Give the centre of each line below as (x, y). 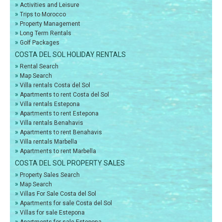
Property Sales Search (50, 175)
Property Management (50, 24)
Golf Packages (40, 43)
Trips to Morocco (43, 15)
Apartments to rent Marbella (58, 151)
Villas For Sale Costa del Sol (58, 194)
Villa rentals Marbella (49, 142)
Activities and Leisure (50, 5)
